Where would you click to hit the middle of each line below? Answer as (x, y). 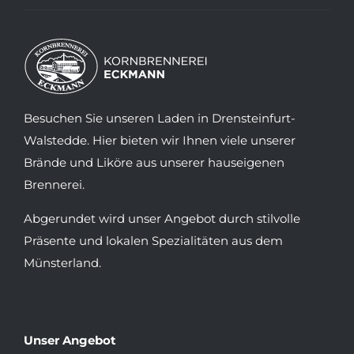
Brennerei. (54, 185)
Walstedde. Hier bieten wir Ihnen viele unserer (159, 140)
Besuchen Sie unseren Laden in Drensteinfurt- (159, 118)
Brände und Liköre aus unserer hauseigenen (154, 162)
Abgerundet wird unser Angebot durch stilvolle (162, 218)
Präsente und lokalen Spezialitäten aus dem (153, 241)
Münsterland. (62, 263)
